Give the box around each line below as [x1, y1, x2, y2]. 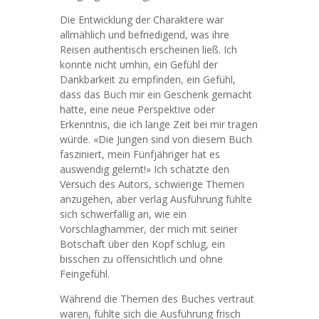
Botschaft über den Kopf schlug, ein [60, 237, 225, 251]
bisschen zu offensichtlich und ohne [60, 252, 223, 266]
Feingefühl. [60, 267, 110, 281]
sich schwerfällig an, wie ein [60, 207, 187, 221]
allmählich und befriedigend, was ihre [60, 28, 229, 41]
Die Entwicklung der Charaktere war [60, 13, 224, 26]
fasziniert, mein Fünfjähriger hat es [60, 147, 220, 161]
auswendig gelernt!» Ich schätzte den [60, 162, 229, 176]
